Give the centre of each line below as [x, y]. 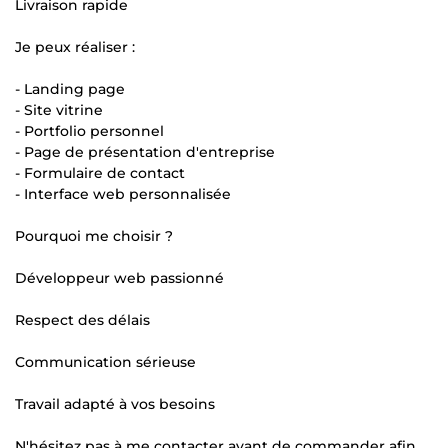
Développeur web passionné [119, 277]
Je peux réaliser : [75, 46]
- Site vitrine [59, 109]
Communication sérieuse [105, 361]
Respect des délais [82, 319]
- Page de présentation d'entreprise [145, 151]
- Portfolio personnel [89, 130]
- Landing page [70, 88]
